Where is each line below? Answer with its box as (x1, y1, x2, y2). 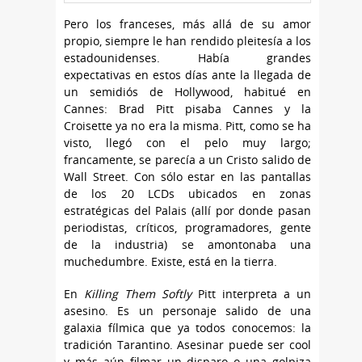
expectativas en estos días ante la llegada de (64, 67, 311, 83)
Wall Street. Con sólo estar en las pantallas (64, 169, 311, 185)
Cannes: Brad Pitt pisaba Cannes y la (64, 101, 311, 117)
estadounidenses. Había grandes (64, 50, 311, 66)
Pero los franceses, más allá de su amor (64, 16, 311, 32)
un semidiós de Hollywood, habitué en (64, 84, 311, 100)
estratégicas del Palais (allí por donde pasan (64, 203, 311, 219)
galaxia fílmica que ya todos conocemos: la (64, 320, 311, 336)
